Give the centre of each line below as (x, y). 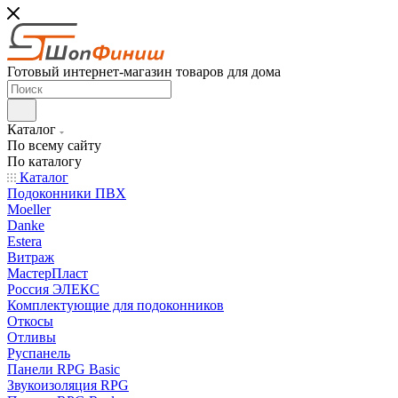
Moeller (29, 209)
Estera (24, 241)
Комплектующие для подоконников (115, 305)
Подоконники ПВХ (67, 193)
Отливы (32, 337)
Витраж (31, 257)
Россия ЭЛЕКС (53, 289)
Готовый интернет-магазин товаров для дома (144, 72)
